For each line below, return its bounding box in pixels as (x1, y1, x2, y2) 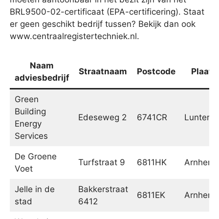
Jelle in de (14, 184, 55, 194)
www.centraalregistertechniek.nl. (10, 31, 139, 42)
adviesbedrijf (14, 72, 69, 83)
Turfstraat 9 (78, 157, 125, 167)
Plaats (191, 66, 217, 76)
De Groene (14, 151, 57, 161)
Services (14, 131, 48, 141)
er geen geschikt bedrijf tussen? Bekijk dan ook (10, 19, 196, 29)
